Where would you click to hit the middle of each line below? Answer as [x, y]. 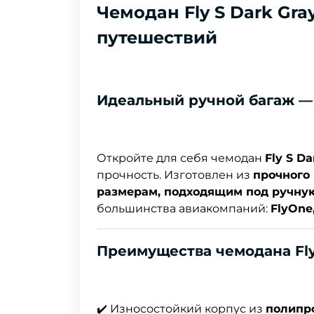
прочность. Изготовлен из [175, 175]
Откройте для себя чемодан [181, 158]
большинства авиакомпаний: [184, 209]
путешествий [157, 38]
